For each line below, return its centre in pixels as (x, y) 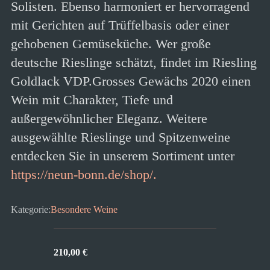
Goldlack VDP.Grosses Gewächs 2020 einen (131, 81)
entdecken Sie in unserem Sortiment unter (123, 156)
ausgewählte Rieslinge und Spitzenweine (121, 137)
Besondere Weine (84, 209)
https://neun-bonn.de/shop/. (84, 174)
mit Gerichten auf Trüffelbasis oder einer (120, 25)
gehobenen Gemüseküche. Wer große (111, 44)
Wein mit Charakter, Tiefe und (92, 100)
